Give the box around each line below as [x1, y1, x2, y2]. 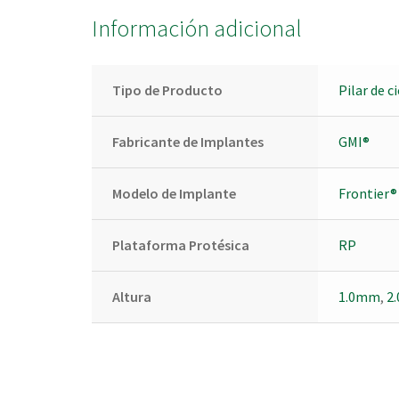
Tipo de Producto [111, 81, 223, 100]
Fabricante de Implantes [111, 133, 264, 151]
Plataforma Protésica [111, 236, 249, 255]
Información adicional [92, 13, 303, 43]
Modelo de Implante [111, 184, 236, 203]
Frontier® [338, 184, 397, 203]
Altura [111, 288, 151, 306]
